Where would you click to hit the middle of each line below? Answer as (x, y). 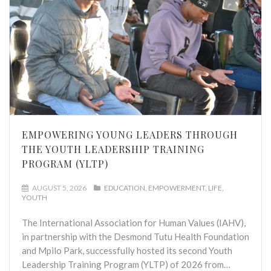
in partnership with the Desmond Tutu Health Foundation (135, 237)
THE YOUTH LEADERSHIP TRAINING (113, 149)
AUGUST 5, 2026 (59, 188)
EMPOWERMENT (177, 188)
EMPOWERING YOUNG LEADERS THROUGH (130, 135)
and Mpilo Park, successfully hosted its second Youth (127, 251)
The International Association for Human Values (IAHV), (134, 223)
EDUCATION (125, 188)
